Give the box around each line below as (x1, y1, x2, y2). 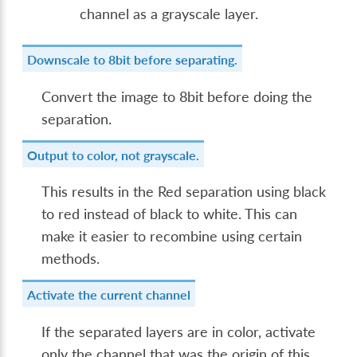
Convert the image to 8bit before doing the (41, 88, 313, 105)
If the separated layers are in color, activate (41, 324, 316, 341)
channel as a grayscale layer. (80, 6, 259, 23)
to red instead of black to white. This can (41, 206, 298, 223)
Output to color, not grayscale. (27, 147, 200, 163)
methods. (41, 250, 100, 268)
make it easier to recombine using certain (41, 228, 303, 245)
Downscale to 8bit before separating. (27, 52, 238, 68)
